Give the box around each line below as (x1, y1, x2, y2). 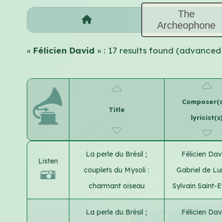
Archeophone (157, 19, 216, 31)
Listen (38, 156, 58, 166)
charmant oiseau (88, 181, 145, 190)
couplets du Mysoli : (84, 165, 150, 174)
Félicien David (30, 45, 97, 55)
